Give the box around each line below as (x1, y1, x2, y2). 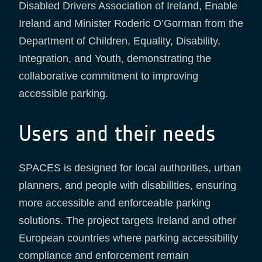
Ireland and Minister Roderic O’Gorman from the (19, 18, 243, 30)
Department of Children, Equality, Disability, (19, 35, 220, 47)
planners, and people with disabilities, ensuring (19, 180, 236, 192)
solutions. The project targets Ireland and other (19, 215, 236, 227)
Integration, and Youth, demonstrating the (19, 53, 211, 65)
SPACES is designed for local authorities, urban (19, 162, 241, 174)
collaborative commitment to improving (19, 70, 198, 82)
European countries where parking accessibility (19, 232, 238, 244)
